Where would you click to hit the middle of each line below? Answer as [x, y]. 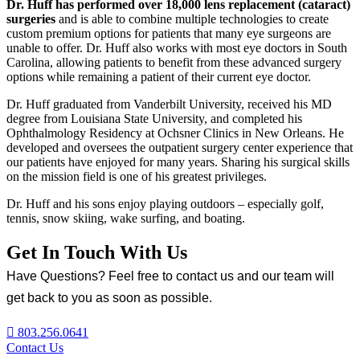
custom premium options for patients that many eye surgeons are [169, 34]
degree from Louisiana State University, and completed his [154, 119]
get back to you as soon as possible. [109, 298]
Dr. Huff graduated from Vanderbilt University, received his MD [169, 104]
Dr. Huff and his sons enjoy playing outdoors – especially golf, [165, 204]
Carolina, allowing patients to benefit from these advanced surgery [174, 63]
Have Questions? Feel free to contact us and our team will [170, 276]
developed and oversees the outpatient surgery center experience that [180, 148]
